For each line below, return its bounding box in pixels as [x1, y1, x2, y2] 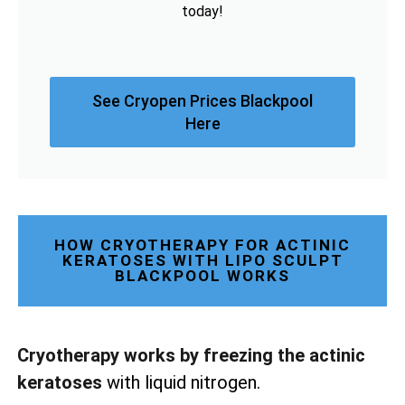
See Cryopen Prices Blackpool [92, 90, 313, 110]
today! [182, 2, 223, 20]
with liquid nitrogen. [102, 371, 260, 393]
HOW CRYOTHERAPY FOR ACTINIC [54, 235, 351, 254]
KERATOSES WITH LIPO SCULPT [61, 250, 344, 269]
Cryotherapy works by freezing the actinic [17, 344, 365, 366]
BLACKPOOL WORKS [115, 266, 290, 285]
